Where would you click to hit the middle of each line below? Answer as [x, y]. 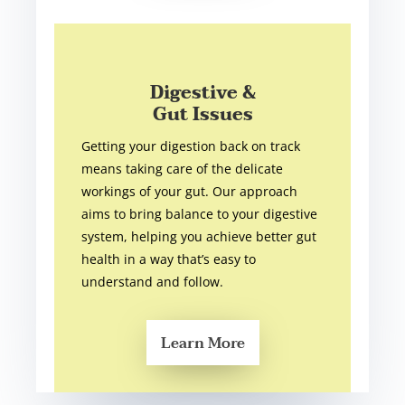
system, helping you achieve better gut [199, 237]
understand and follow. [153, 282]
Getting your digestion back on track [191, 146]
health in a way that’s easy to [169, 259]
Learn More [202, 344]
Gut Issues [202, 115]
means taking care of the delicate [183, 169]
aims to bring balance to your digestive [200, 214]
